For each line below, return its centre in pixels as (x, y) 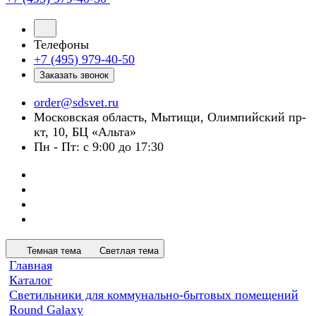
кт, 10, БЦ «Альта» (85, 132)
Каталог (31, 280)
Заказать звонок (74, 75)
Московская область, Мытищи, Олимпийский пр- (170, 117)
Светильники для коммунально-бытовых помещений (154, 295)
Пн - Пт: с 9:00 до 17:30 (99, 147)
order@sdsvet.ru (76, 102)
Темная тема (54, 251)
